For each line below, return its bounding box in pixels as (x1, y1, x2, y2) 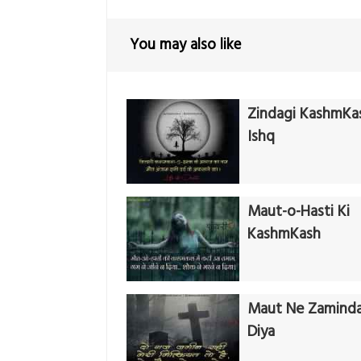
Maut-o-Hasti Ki (247, 200, 350, 225)
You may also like (130, 32, 242, 57)
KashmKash (247, 222, 321, 247)
